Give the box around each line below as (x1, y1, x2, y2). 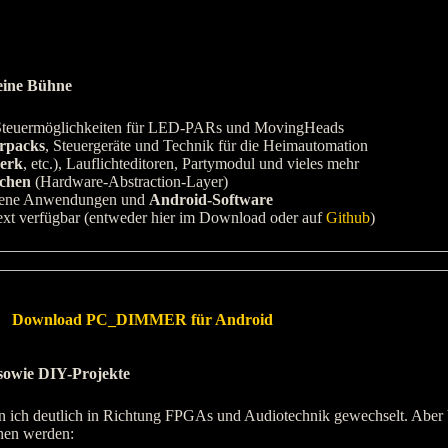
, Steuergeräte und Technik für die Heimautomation (45, 137, 368, 155)
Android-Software (149, 191, 273, 209)
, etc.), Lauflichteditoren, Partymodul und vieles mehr (23, 155, 359, 173)
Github (326, 209, 370, 227)
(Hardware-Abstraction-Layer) (31, 173, 228, 191)
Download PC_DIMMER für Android (12, 311, 273, 329)
